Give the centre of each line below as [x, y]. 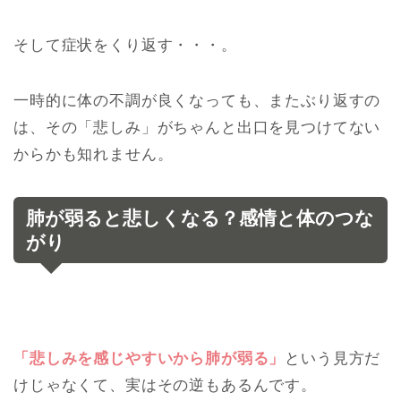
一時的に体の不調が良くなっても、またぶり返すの [197, 100]
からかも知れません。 [94, 154]
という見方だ [333, 358]
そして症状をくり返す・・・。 [125, 45]
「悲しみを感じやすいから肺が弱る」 [149, 358]
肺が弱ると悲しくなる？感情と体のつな [200, 218]
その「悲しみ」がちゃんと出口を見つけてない [213, 127]
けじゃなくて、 [69, 385]
